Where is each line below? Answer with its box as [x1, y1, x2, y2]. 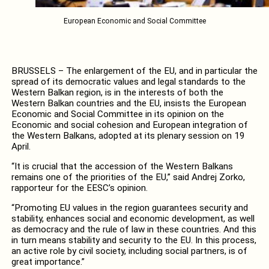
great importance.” [11, 256, 85, 267]
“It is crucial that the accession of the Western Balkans [11, 160, 233, 172]
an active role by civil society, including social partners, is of [11, 245, 247, 256]
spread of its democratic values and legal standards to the [11, 76, 246, 87]
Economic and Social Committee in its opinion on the [11, 108, 224, 119]
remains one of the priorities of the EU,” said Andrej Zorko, [11, 171, 245, 183]
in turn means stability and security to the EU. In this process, [11, 234, 256, 246]
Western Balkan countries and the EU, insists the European [11, 97, 246, 109]
